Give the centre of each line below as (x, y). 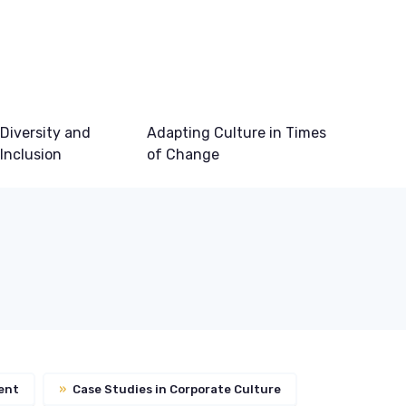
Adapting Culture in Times (236, 133)
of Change (183, 155)
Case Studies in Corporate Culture (175, 389)
